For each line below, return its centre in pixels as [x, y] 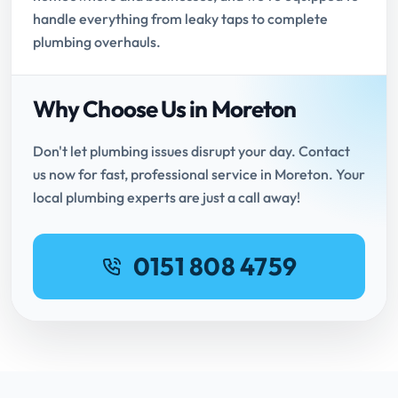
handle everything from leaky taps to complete [180, 19]
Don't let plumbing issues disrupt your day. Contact [191, 151]
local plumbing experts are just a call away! [167, 198]
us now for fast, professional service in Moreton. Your [199, 175]
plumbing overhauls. [97, 42]
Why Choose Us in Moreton [165, 109]
